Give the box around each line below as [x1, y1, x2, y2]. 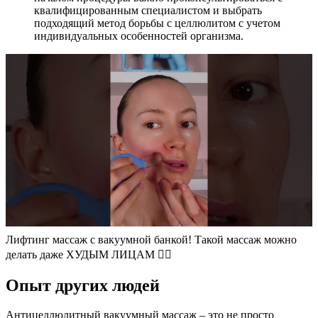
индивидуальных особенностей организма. [34, 29, 243, 42]
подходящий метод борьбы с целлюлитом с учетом [34, 16, 280, 29]
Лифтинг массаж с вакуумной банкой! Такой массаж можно [6, 233, 297, 246]
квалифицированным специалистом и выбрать [34, 4, 262, 16]
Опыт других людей [6, 275, 160, 295]
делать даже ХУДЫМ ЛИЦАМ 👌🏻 [6, 248, 172, 261]
